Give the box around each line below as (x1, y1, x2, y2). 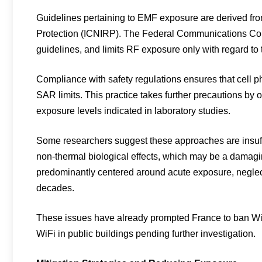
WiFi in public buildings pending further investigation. (36, 229, 256, 239)
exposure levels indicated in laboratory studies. (36, 106, 230, 116)
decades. (36, 183, 74, 193)
